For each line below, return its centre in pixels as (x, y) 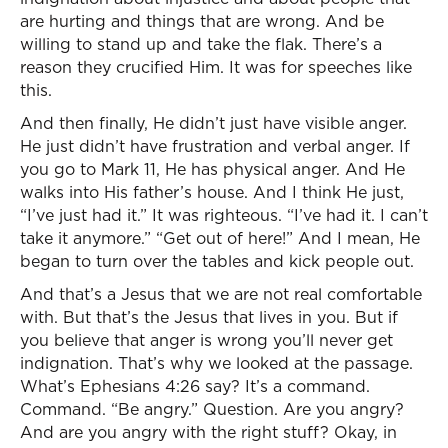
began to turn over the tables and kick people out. (217, 261)
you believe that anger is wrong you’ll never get (206, 340)
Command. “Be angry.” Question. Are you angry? (212, 409)
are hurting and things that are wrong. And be (202, 21)
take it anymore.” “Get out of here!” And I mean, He (220, 238)
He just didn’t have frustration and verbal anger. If (215, 146)
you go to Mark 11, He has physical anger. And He (212, 169)
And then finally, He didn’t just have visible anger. (213, 123)
